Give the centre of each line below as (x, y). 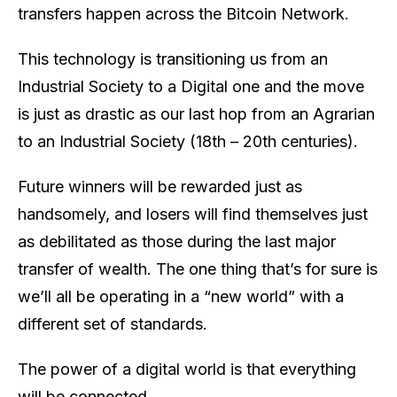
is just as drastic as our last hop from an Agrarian (196, 114)
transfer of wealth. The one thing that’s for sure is (198, 269)
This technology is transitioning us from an (173, 59)
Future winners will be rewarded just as (160, 187)
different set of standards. (113, 324)
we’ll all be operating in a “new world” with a (181, 297)
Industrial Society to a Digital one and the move (191, 87)
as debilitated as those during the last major (177, 242)
